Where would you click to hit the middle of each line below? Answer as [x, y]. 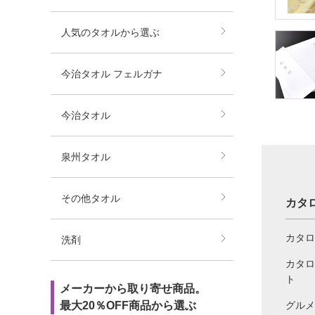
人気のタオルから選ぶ [110, 32]
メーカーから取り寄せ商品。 [133, 289]
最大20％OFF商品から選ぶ [128, 306]
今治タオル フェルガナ [112, 74]
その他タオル [91, 198]
